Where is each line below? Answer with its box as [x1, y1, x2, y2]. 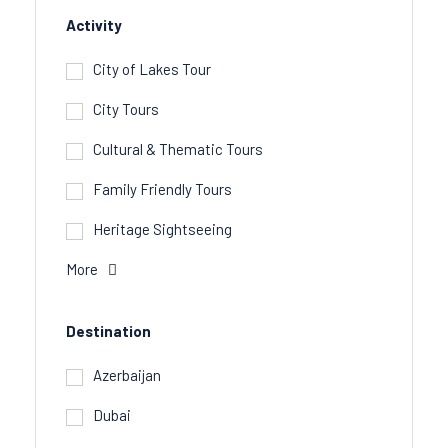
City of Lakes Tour [93, 60, 211, 78]
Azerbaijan [93, 366, 161, 384]
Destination [66, 322, 151, 340]
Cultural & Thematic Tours [93, 140, 263, 158]
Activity [66, 16, 122, 34]
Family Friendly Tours [93, 180, 232, 198]
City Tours [93, 100, 159, 118]
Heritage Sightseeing [93, 220, 232, 238]
